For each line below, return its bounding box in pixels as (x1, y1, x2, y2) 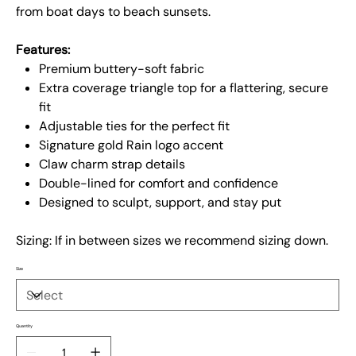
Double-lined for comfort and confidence (38, 175, 278, 192)
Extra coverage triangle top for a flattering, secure (38, 79, 328, 96)
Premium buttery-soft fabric (38, 60, 204, 77)
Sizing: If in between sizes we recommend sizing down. (16, 232, 332, 249)
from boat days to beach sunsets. (16, 3, 211, 20)
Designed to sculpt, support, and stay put (38, 194, 281, 211)
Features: (16, 41, 71, 58)
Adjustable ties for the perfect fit (38, 118, 230, 134)
